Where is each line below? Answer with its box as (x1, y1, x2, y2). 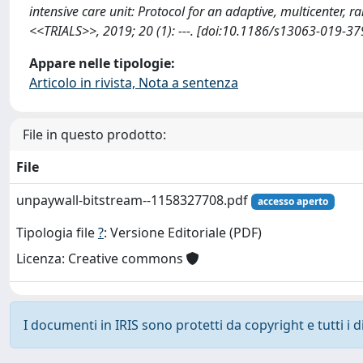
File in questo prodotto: (23, 126, 166, 143)
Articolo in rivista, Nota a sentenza (29, 74, 238, 92)
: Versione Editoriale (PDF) (104, 224, 262, 242)
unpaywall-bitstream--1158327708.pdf (16, 191, 251, 209)
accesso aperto (257, 194, 328, 208)
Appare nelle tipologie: (29, 54, 175, 72)
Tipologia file (16, 224, 98, 242)
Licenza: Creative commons (16, 250, 186, 268)
